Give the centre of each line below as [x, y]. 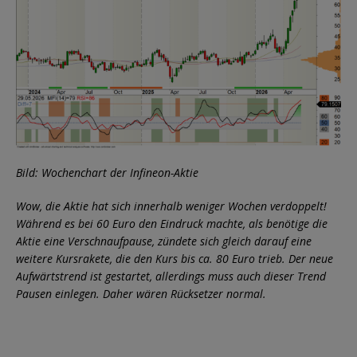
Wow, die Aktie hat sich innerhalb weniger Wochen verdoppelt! [171, 206]
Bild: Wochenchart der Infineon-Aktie [107, 172]
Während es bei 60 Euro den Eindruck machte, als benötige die [172, 223]
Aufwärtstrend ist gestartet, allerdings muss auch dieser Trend [171, 276]
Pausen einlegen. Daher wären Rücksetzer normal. [141, 293]
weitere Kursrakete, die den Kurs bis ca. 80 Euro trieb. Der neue [175, 258]
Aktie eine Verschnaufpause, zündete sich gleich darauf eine [164, 241]
